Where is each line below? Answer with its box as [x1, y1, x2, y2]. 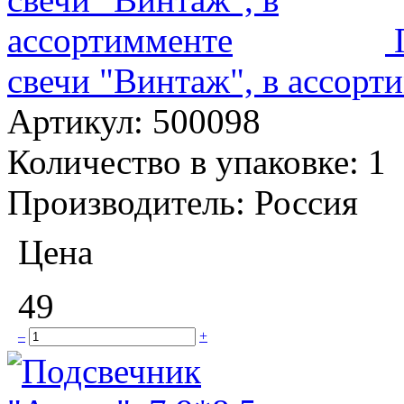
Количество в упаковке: [7, 142, 368, 181]
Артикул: [7, 101, 152, 141]
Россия [254, 182, 358, 222]
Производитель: [7, 182, 254, 222]
